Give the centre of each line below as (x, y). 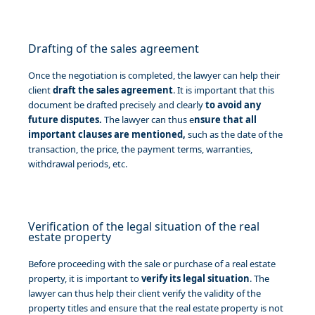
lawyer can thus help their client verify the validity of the (144, 294)
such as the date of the (234, 135)
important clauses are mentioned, (107, 135)
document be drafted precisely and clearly (117, 105)
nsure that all (225, 120)
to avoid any (233, 105)
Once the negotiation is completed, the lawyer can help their (154, 76)
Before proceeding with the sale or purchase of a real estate (152, 264)
